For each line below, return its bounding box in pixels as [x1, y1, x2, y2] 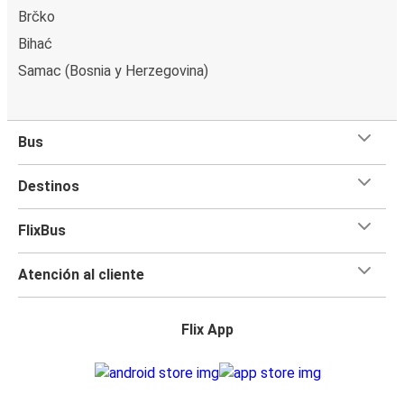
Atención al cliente [18, 265, 144, 283]
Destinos [18, 177, 79, 195]
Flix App [181, 320, 234, 338]
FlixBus [18, 221, 66, 239]
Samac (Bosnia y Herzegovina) [18, 61, 208, 79]
